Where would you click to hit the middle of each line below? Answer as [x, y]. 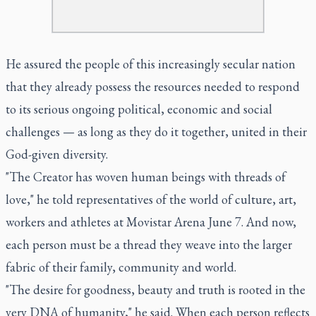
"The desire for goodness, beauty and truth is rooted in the [156, 289]
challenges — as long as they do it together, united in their [156, 131]
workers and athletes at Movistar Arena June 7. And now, [151, 221]
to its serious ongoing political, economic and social [139, 109]
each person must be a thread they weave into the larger [149, 244]
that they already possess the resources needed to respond [153, 86]
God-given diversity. [57, 154]
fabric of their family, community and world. [121, 267]
